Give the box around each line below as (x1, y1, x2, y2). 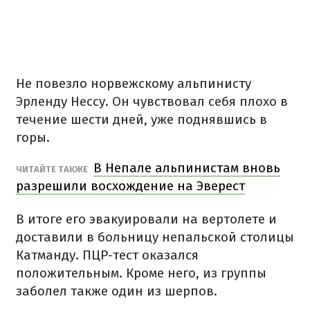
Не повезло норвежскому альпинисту (16, 75, 251, 91)
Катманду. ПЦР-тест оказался (16, 247, 199, 263)
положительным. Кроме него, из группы (16, 265, 266, 281)
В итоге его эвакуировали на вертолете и (16, 211, 277, 227)
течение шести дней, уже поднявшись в (16, 111, 267, 127)
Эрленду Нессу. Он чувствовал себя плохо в (16, 93, 288, 109)
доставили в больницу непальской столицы (16, 229, 294, 245)
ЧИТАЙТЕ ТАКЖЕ (16, 164, 90, 174)
